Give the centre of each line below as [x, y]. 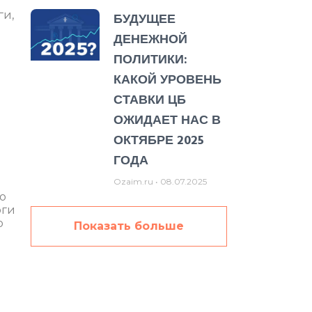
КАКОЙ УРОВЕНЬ [167, 79]
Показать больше [128, 226]
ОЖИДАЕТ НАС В [167, 120]
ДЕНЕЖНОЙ [150, 39]
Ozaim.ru [134, 181]
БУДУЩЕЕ [144, 19]
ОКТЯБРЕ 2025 [158, 140]
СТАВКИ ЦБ [149, 100]
